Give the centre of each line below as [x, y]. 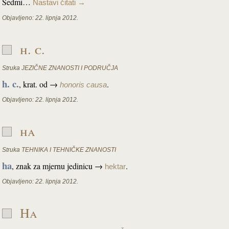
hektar [115, 167]
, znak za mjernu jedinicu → [58, 166]
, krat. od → [39, 84]
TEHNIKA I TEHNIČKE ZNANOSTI [69, 150]
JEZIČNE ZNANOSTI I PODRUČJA [70, 68]
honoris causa [83, 85]
